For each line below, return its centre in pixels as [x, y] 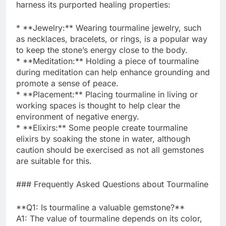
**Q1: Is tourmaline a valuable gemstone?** [100, 207]
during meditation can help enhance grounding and [113, 72]
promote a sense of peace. [67, 83]
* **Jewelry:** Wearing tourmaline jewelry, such [109, 27]
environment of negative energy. [78, 116]
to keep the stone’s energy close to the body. [102, 50]
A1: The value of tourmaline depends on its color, [109, 218]
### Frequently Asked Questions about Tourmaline [112, 184]
